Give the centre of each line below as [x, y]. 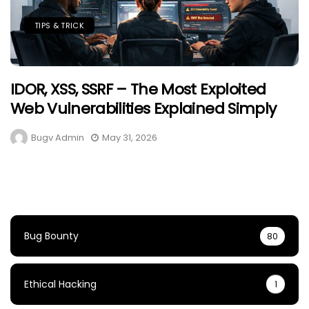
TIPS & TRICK [59, 26]
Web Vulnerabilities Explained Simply [143, 109]
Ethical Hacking [60, 285]
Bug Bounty [51, 236]
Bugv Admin [58, 138]
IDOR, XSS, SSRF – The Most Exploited [138, 90]
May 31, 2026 [130, 138]
